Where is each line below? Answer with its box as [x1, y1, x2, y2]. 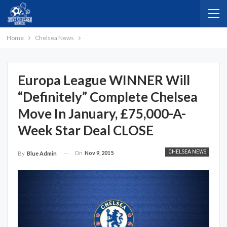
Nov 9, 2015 [85, 149, 113, 156]
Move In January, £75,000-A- [18, 105, 186, 122]
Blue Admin [27, 150, 57, 157]
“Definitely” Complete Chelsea [18, 89, 198, 105]
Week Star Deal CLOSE [18, 122, 154, 138]
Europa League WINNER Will [18, 72, 190, 88]
